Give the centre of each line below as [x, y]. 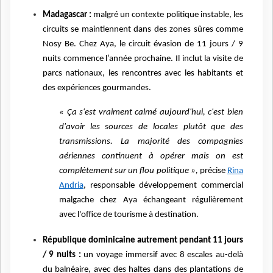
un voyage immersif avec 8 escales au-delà [162, 255]
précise [213, 171]
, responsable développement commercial [163, 186]
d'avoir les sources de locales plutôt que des [151, 127]
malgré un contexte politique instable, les [167, 15]
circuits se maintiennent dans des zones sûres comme [143, 29]
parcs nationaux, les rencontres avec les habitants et [143, 73]
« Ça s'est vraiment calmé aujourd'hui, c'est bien [151, 113]
